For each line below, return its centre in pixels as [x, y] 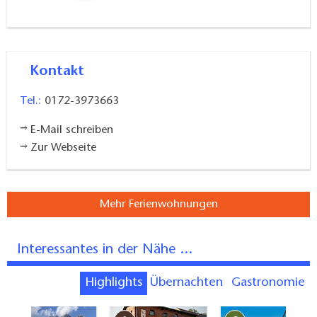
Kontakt [62, 72]
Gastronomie [272, 283]
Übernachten [191, 283]
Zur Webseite [64, 148]
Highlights [119, 283]
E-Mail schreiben [72, 131]
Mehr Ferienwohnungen [158, 205]
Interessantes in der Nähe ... [107, 250]
